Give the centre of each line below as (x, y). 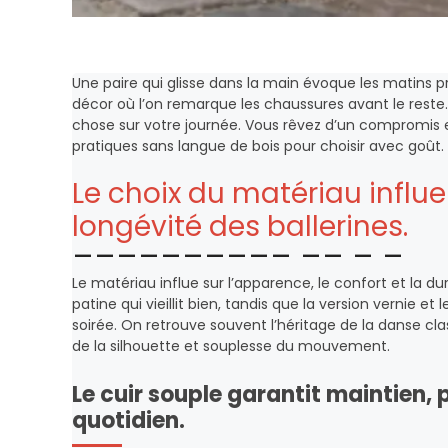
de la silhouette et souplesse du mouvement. (231, 346)
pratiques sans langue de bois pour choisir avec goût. (258, 146)
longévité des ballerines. (240, 226)
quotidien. (128, 420)
